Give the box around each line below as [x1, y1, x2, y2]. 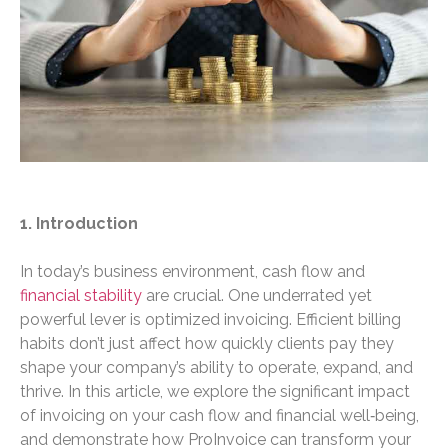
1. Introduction [20, 214, 138, 234]
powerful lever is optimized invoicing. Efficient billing [20, 310, 401, 330]
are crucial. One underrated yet [142, 286, 372, 306]
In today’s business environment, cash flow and [20, 262, 365, 282]
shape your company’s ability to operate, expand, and [20, 358, 413, 378]
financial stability [20, 286, 142, 306]
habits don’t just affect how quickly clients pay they [20, 334, 394, 354]
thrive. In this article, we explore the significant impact [20, 382, 410, 402]
